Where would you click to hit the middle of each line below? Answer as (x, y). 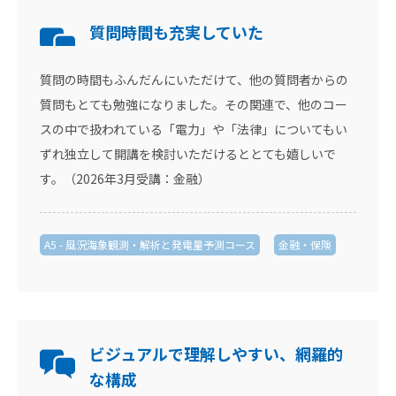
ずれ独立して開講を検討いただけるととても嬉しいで (188, 154)
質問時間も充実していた (176, 32)
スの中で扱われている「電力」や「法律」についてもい (194, 129)
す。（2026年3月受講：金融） (125, 179)
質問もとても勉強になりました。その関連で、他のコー (194, 104)
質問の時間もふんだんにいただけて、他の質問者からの (194, 80)
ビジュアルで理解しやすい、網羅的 (216, 354)
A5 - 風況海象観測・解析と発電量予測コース (150, 244)
